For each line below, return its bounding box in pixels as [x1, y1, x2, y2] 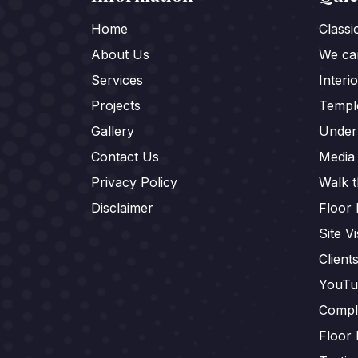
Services [91, 72, 143, 89]
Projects [91, 97, 141, 114]
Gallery [91, 123, 134, 140]
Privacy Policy [91, 174, 177, 191]
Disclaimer [91, 200, 153, 217]
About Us [91, 46, 149, 63]
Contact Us [91, 149, 159, 165]
